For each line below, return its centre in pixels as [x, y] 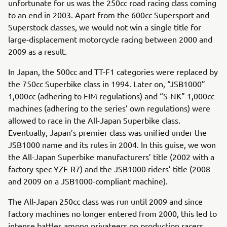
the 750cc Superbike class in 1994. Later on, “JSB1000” [107, 83]
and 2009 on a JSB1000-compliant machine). [88, 181]
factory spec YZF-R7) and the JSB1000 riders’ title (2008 [109, 168]
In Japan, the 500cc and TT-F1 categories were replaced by [113, 71]
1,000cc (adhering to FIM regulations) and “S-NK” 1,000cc [111, 96]
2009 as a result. [37, 51]
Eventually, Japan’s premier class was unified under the [107, 132]
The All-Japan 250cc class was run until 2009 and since [105, 201]
